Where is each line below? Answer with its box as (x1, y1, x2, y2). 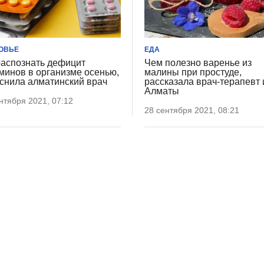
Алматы (144, 86, 180, 97)
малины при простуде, (144, 67, 242, 78)
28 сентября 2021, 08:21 (144, 105, 240, 115)
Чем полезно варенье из (144, 58, 252, 68)
